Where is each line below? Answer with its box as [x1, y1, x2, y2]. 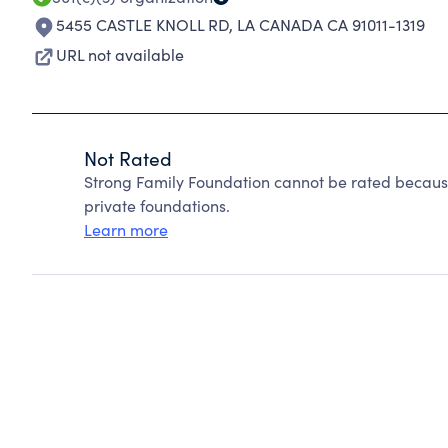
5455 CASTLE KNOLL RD [56, 14, 229, 35]
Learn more [84, 219, 168, 240]
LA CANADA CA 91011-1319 [237, 14, 425, 35]
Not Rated [84, 145, 172, 171]
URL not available [56, 44, 184, 65]
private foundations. [84, 195, 230, 216]
